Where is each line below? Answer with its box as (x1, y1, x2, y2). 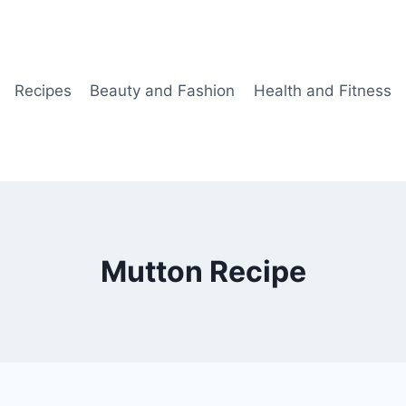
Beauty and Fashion (90, 81, 236, 100)
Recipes (14, 81, 72, 100)
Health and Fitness (253, 81, 391, 100)
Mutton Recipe (100, 254, 306, 289)
